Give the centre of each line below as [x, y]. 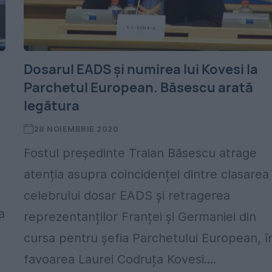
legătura [52, 106]
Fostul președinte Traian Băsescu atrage [141, 153]
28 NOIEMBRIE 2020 [76, 129]
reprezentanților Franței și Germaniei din [140, 217]
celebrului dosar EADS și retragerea [127, 195]
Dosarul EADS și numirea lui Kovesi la [141, 69]
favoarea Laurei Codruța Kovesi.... [120, 259]
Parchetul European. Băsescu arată [139, 87]
